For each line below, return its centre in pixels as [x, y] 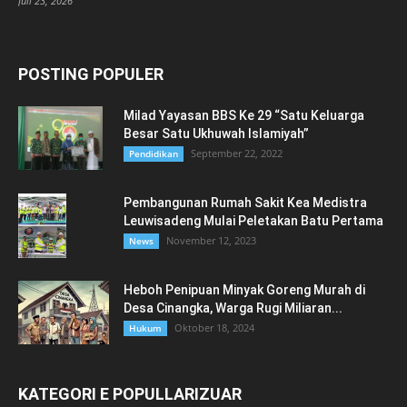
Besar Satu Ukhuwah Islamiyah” [216, 134]
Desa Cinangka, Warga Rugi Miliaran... [233, 308]
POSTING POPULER [91, 74]
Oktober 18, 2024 [214, 328]
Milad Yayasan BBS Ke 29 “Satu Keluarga [244, 116]
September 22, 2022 [237, 154]
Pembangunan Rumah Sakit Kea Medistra [245, 203]
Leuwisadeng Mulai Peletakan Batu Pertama [253, 221]
